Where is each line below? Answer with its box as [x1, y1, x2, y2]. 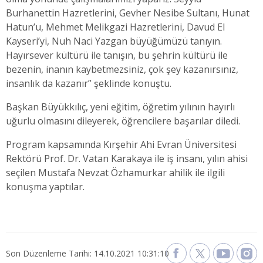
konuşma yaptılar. [6, 180, 85, 194]
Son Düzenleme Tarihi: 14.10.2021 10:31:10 [6, 248, 169, 259]
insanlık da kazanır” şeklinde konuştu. [6, 77, 171, 90]
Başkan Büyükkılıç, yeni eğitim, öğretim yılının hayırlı [6, 100, 235, 114]
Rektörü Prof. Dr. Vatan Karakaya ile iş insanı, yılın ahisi [6, 152, 248, 166]
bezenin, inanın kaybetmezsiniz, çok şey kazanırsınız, [6, 63, 238, 76]
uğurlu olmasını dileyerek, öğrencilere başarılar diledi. [6, 114, 240, 128]
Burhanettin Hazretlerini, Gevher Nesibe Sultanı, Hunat [6, 6, 249, 20]
